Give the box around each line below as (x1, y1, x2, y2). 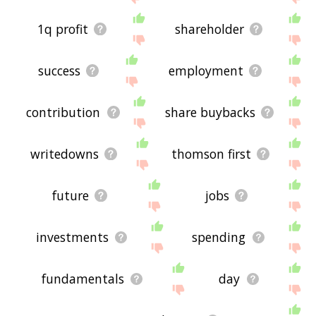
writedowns (30, 145, 99, 163)
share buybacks (164, 104, 255, 121)
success (38, 62, 81, 80)
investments (35, 229, 109, 246)
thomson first (171, 145, 252, 163)
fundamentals (41, 270, 124, 288)
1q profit (37, 20, 89, 38)
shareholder (175, 20, 245, 38)
